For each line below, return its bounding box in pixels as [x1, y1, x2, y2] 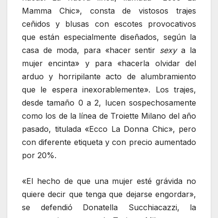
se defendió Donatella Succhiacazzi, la [22, 202, 196, 212]
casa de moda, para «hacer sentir [22, 45, 160, 55]
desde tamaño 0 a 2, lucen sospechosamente [22, 98, 196, 108]
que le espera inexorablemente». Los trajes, [22, 85, 196, 95]
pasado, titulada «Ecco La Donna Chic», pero [22, 124, 196, 134]
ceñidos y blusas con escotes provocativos [22, 19, 196, 29]
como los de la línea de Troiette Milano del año [22, 111, 196, 121]
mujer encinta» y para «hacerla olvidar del [22, 58, 196, 69]
